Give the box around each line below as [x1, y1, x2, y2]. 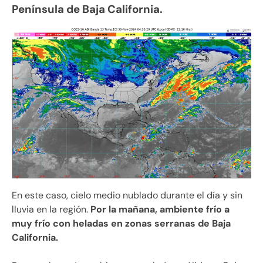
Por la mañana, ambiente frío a [90, 203, 230, 215]
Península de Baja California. [12, 1, 163, 16]
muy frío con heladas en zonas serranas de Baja [12, 217, 231, 230]
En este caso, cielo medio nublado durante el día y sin [12, 188, 242, 201]
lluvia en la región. [12, 203, 90, 215]
